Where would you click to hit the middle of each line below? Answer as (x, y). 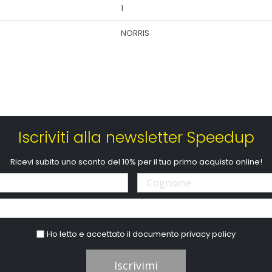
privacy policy (209, 234)
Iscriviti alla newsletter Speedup (136, 138)
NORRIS (135, 33)
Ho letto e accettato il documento (114, 234)
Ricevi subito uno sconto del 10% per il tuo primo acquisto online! (136, 162)
